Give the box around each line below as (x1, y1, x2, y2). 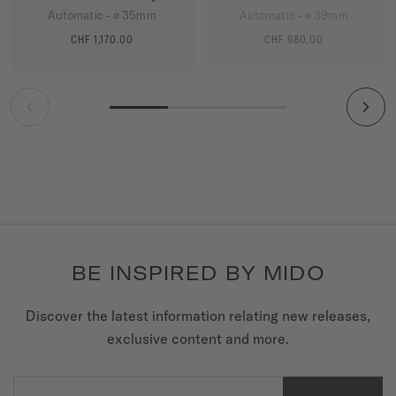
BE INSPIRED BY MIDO (71, 261, 325, 286)
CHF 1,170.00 (71, 33, 133, 47)
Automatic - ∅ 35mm (48, 8, 156, 23)
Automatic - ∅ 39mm (240, 8, 348, 23)
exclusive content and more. (107, 330, 289, 348)
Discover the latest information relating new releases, (26, 307, 370, 325)
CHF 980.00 (264, 33, 324, 47)
